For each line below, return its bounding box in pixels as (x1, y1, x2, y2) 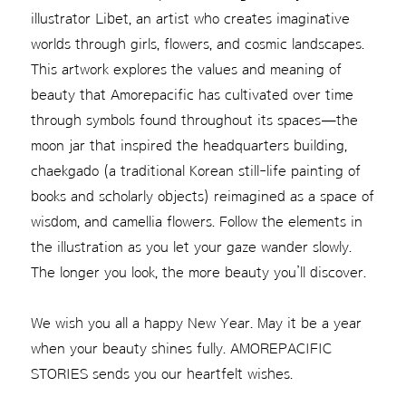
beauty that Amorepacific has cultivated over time (30, 86, 353, 102)
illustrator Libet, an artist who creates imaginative (30, 10, 350, 26)
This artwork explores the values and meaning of (30, 61, 342, 77)
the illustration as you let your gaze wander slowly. (30, 238, 352, 255)
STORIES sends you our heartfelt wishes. (30, 365, 293, 382)
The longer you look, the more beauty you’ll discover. (30, 264, 366, 280)
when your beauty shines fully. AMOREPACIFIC (30, 340, 332, 356)
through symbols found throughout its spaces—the (30, 111, 358, 128)
